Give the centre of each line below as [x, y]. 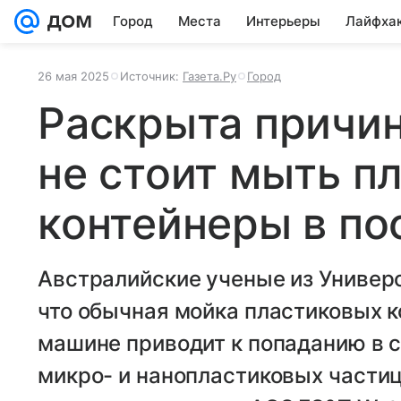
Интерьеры [283, 21]
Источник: [151, 76]
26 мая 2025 [73, 76]
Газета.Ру [209, 76]
